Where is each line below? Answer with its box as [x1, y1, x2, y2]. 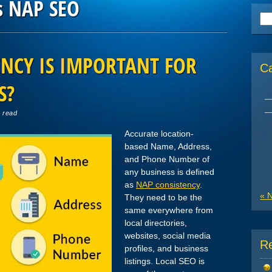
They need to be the [124, 192, 202, 203]
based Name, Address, [124, 141, 212, 152]
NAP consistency [136, 180, 200, 190]
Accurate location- [124, 129, 194, 139]
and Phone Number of [124, 154, 209, 165]
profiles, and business [124, 243, 208, 254]
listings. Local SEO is [124, 256, 205, 267]
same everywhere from [124, 205, 213, 216]
